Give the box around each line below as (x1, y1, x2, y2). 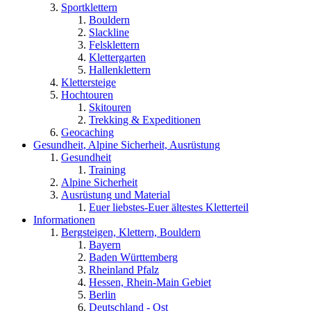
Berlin (89, 289, 116, 301)
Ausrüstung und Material (61, 189, 170, 201)
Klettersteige (61, 76, 116, 89)
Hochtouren (61, 89, 113, 101)
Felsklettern (89, 39, 140, 51)
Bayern (89, 239, 121, 251)
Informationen (33, 214, 95, 226)
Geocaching (61, 126, 114, 139)
